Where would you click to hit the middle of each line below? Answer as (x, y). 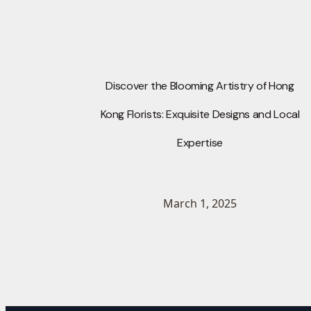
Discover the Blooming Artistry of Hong (200, 86)
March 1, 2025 (200, 204)
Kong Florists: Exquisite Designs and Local (200, 115)
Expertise (200, 143)
